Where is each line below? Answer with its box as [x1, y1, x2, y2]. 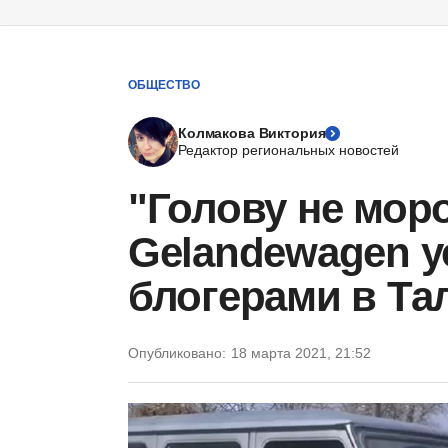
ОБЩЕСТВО [128, 77, 200, 92]
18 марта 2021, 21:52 [231, 345, 371, 361]
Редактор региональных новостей [178, 142, 399, 158]
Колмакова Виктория [178, 125, 326, 141]
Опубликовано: [128, 345, 226, 361]
